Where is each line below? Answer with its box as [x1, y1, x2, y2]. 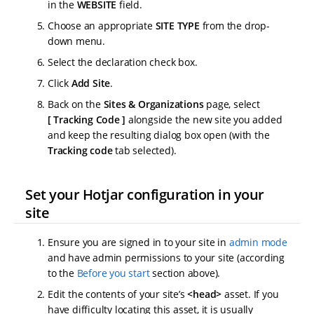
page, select [203, 97, 260, 111]
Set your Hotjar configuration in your [25, 184, 264, 204]
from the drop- [199, 19, 270, 33]
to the [48, 266, 77, 280]
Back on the [48, 97, 104, 111]
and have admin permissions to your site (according [48, 251, 285, 265]
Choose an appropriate [48, 19, 156, 33]
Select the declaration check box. [48, 55, 198, 69]
